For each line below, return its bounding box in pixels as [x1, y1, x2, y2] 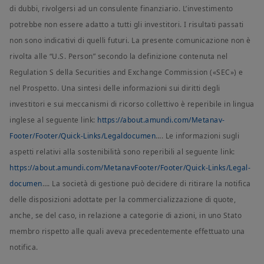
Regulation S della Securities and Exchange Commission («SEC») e [9, 67, 243, 78]
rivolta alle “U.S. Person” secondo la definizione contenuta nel [9, 51, 228, 62]
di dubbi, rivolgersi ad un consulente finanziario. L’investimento [9, 4, 233, 14]
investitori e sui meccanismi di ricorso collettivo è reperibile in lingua [9, 99, 255, 110]
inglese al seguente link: [9, 115, 97, 126]
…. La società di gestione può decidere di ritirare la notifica [42, 179, 251, 189]
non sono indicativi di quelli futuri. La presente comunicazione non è [9, 35, 251, 46]
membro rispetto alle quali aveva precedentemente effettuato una [9, 226, 245, 237]
